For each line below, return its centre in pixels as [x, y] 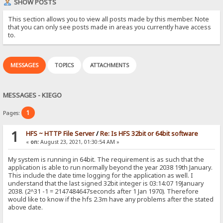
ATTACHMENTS [110, 65]
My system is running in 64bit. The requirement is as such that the [106, 160]
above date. [26, 208]
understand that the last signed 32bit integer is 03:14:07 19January [106, 184]
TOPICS [64, 65]
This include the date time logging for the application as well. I [101, 176]
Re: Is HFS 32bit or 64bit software [149, 134]
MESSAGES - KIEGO [33, 95]
